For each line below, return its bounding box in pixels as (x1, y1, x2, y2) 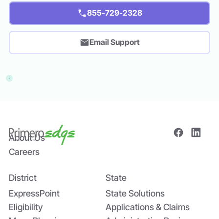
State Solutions (105, 188, 165, 198)
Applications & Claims (105, 201, 190, 212)
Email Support (89, 37, 140, 47)
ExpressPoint (9, 188, 60, 198)
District (9, 172, 37, 183)
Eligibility (9, 201, 43, 212)
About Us (9, 132, 45, 143)
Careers (9, 147, 40, 157)
